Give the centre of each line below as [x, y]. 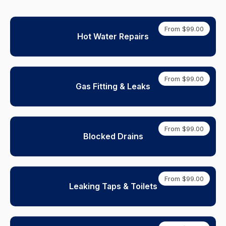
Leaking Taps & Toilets [113, 186]
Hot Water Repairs [113, 36]
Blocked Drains [113, 136]
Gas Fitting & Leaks [113, 86]
